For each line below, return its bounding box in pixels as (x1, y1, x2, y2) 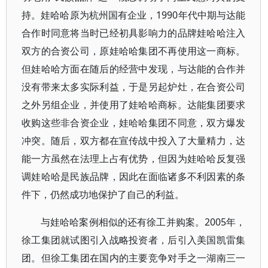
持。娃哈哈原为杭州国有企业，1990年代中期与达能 (22, 8, 246, 22)
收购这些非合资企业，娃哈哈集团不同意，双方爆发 (22, 116, 246, 129)
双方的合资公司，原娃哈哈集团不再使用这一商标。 (22, 44, 246, 57)
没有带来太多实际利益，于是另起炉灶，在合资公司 (22, 80, 246, 93)
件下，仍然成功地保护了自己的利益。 (22, 188, 184, 201)
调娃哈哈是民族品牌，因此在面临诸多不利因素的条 (22, 170, 246, 183)
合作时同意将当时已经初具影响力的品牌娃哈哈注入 (22, 26, 246, 39)
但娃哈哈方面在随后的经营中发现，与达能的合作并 (22, 62, 246, 75)
